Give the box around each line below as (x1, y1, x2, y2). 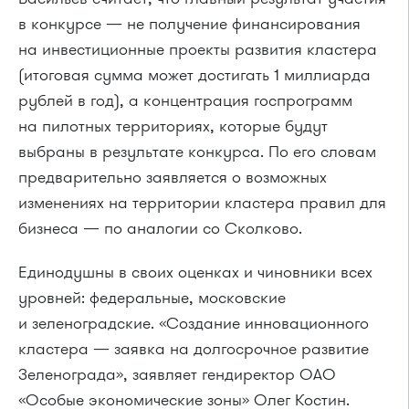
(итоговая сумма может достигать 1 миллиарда (18, 64, 371, 86)
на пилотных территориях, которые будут (18, 115, 328, 137)
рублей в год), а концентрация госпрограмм (18, 89, 352, 111)
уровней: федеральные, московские (18, 287, 286, 309)
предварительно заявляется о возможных (18, 166, 327, 188)
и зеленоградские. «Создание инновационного (18, 312, 369, 334)
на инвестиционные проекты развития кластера (18, 38, 377, 60)
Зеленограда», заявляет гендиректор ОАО (18, 363, 336, 385)
